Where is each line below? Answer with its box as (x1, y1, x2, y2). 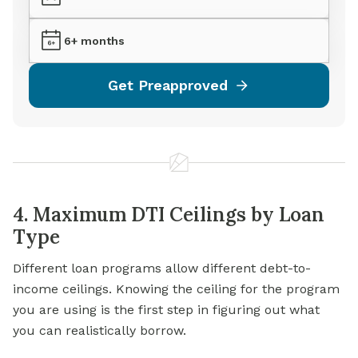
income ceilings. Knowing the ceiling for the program (13, 281, 340, 297)
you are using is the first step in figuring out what (13, 302, 320, 318)
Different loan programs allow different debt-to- (13, 261, 311, 276)
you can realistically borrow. (13, 323, 186, 339)
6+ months (64, 34, 125, 48)
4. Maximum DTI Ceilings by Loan (13, 202, 324, 228)
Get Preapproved (108, 77, 228, 94)
